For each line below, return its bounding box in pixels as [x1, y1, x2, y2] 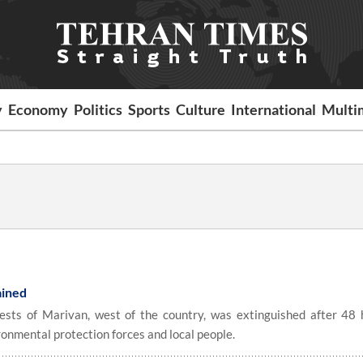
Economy [8, 100, 69, 118]
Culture [176, 100, 226, 118]
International [231, 100, 317, 118]
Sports [128, 100, 171, 118]
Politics [74, 100, 123, 118]
